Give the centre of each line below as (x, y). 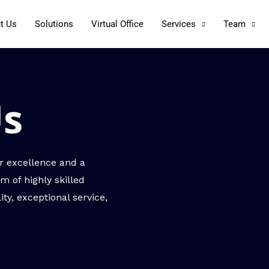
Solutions (54, 24)
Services (179, 24)
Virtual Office (117, 24)
